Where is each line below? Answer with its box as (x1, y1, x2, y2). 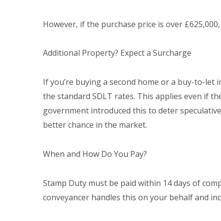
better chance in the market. (43, 119, 149, 131)
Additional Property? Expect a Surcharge (43, 47, 193, 59)
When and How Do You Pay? (43, 148, 149, 159)
